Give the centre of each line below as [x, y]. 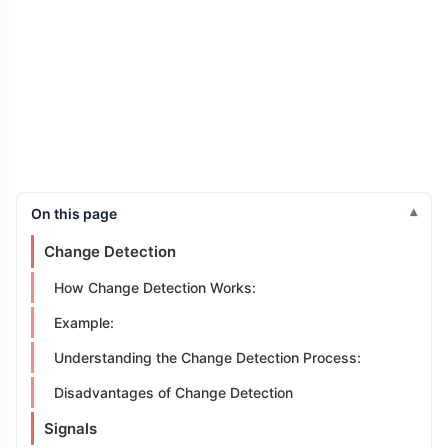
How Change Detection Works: [155, 287]
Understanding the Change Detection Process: [207, 357]
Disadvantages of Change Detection [173, 392]
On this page [74, 213]
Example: [84, 322]
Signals [70, 428]
